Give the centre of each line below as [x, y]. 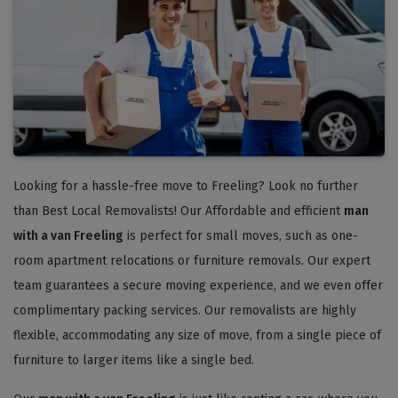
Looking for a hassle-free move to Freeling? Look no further [186, 186]
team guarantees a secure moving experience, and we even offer [198, 285]
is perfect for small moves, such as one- [241, 235]
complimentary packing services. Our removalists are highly [185, 310]
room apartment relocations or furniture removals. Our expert [192, 260]
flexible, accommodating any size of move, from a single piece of [197, 335]
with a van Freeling [68, 235]
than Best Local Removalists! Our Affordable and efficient [179, 211]
